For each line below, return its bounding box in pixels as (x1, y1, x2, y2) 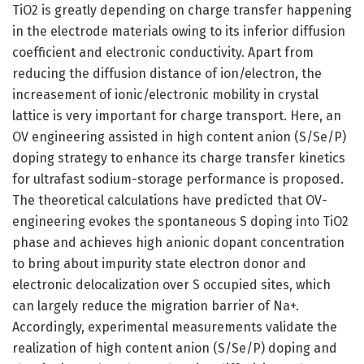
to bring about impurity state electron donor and (12, 256, 306, 272)
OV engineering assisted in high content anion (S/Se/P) (12, 129, 346, 145)
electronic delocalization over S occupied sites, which (12, 277, 331, 293)
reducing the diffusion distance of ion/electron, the (12, 66, 322, 82)
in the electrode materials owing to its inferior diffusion (12, 24, 345, 40)
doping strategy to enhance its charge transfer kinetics (12, 150, 345, 167)
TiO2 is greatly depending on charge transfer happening (12, 2, 352, 19)
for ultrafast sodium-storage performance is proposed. (12, 171, 344, 188)
